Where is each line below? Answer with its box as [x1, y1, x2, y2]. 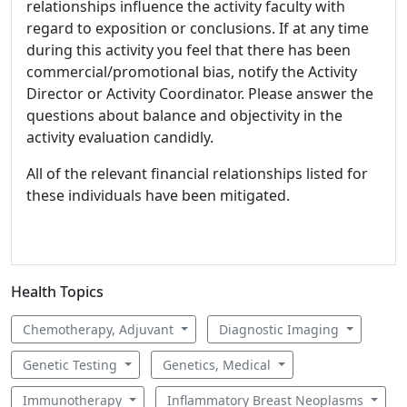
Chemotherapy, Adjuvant [23, 320, 177, 338]
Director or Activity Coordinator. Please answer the [26, 83, 373, 104]
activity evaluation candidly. [26, 126, 213, 147]
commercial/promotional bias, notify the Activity [26, 61, 357, 82]
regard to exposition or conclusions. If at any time [26, 17, 369, 38]
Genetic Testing [23, 355, 121, 373]
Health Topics [11, 281, 104, 302]
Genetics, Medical [162, 355, 274, 373]
